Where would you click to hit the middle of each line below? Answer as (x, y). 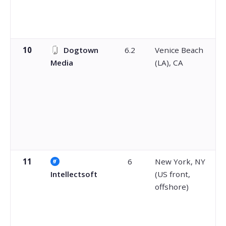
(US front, (172, 174)
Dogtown (81, 50)
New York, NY (180, 161)
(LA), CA (169, 62)
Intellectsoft (74, 174)
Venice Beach (179, 50)
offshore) (172, 186)
